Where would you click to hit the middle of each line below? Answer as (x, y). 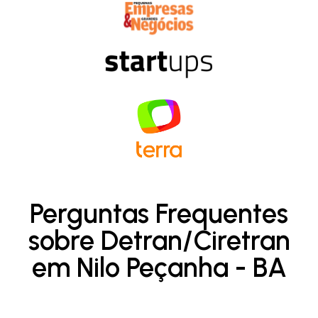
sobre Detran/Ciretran (159, 240)
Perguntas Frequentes (159, 213)
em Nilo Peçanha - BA (159, 267)
